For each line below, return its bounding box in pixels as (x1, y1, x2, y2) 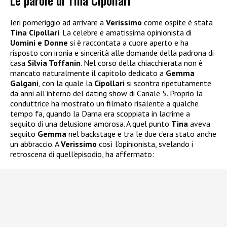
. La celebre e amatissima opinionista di (59, 27, 192, 37)
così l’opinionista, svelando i (97, 138, 193, 149)
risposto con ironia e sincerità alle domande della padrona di (10, 47, 214, 58)
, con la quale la (39, 78, 94, 88)
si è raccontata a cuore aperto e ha (68, 37, 188, 48)
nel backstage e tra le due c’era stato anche (66, 128, 216, 139)
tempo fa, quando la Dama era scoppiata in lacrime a (10, 108, 190, 119)
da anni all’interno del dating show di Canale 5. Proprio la (10, 88, 203, 98)
